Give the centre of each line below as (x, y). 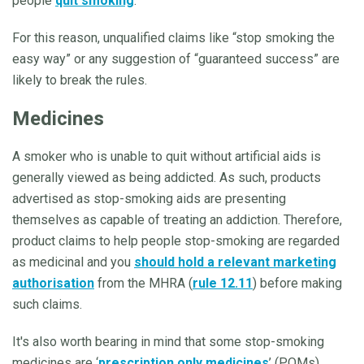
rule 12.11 (223, 284)
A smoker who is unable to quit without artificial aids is (167, 157)
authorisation (53, 284)
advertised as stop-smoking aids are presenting (149, 199)
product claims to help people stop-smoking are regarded (176, 241)
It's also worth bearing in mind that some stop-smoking (168, 342)
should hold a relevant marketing (235, 262)
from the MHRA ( (143, 284)
